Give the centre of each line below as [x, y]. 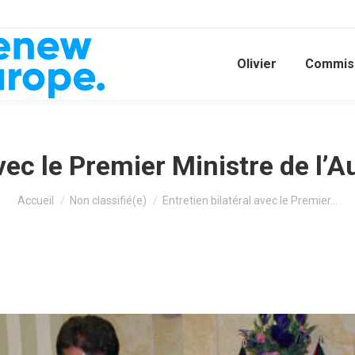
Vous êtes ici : [57, 193]
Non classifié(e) [108, 200]
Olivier [257, 64]
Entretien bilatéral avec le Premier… [250, 200]
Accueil [36, 200]
